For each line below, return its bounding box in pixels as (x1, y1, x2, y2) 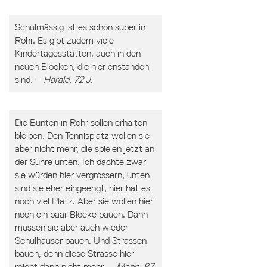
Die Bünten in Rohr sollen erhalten (14, 117, 147, 128)
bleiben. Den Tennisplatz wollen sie (14, 130, 150, 141)
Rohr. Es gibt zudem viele (14, 35, 114, 46)
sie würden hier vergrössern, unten (14, 169, 150, 181)
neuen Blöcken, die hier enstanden (14, 61, 149, 72)
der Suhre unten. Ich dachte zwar (14, 156, 146, 167)
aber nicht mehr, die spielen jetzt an (14, 143, 154, 154)
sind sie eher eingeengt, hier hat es (14, 182, 150, 194)
